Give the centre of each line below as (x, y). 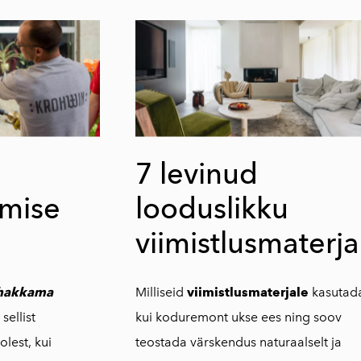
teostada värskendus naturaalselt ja (238, 342)
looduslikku (212, 208)
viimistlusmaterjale (247, 292)
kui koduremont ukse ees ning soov (238, 317)
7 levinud (196, 173)
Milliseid (161, 292)
